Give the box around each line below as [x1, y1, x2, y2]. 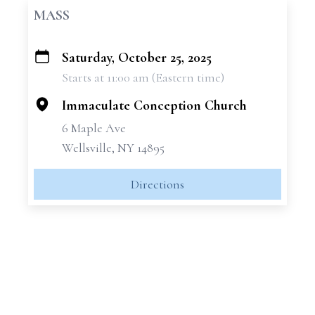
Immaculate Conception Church [62, 97, 247, 114]
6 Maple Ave [62, 120, 126, 136]
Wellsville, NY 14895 [62, 140, 165, 155]
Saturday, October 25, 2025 [62, 49, 212, 66]
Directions [131, 176, 184, 192]
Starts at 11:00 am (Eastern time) [62, 70, 224, 85]
